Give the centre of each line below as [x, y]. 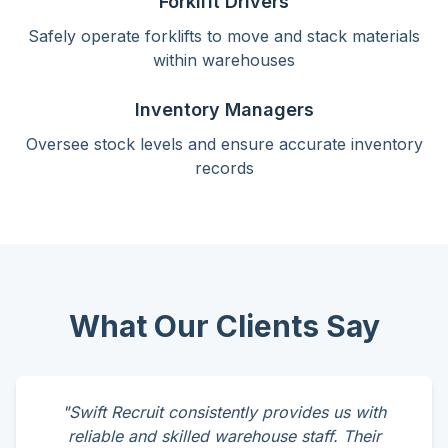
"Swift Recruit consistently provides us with [224, 412]
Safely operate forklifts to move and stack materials [224, 36]
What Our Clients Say [224, 326]
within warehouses [224, 60]
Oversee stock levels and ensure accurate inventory [224, 144]
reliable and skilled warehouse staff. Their [224, 436]
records [224, 168]
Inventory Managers [224, 109]
